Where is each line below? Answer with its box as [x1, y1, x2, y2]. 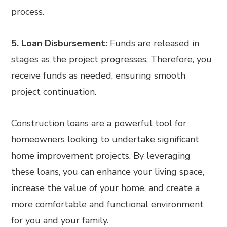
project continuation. [11, 85, 97, 98]
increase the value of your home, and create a [11, 181, 200, 194]
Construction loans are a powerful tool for [11, 117, 187, 129]
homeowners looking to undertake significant [11, 133, 200, 145]
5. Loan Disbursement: [11, 36, 110, 49]
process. [11, 5, 45, 18]
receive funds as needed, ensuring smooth [11, 69, 186, 82]
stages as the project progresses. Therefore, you [11, 53, 212, 65]
